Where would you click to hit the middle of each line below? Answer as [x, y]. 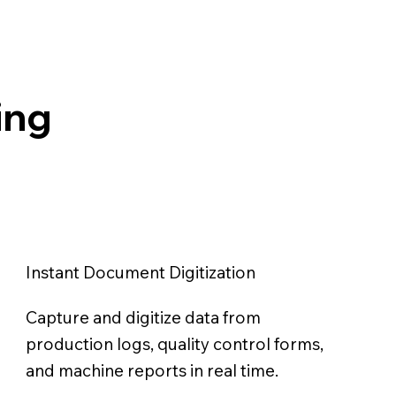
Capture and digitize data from [144, 317]
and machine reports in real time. [152, 370]
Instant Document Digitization [141, 272]
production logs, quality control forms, [175, 343]
